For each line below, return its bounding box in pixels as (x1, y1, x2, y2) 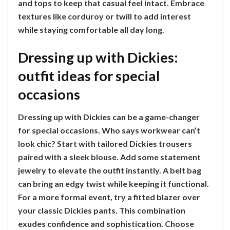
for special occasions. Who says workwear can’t (18, 125, 200, 136)
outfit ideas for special (18, 67, 160, 84)
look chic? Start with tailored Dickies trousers (18, 139, 192, 149)
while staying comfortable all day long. (18, 24, 164, 34)
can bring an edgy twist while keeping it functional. (18, 179, 209, 189)
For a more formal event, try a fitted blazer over (18, 192, 200, 202)
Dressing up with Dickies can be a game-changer (18, 112, 200, 122)
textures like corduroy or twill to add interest (18, 11, 191, 21)
